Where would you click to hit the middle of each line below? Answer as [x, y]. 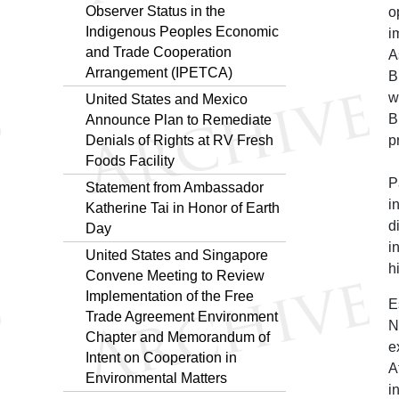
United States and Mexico [167, 99]
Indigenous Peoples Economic [182, 31]
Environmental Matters [156, 378]
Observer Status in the [155, 11]
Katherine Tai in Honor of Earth [183, 208]
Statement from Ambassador [175, 187]
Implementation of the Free [170, 296]
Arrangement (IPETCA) [159, 72]
